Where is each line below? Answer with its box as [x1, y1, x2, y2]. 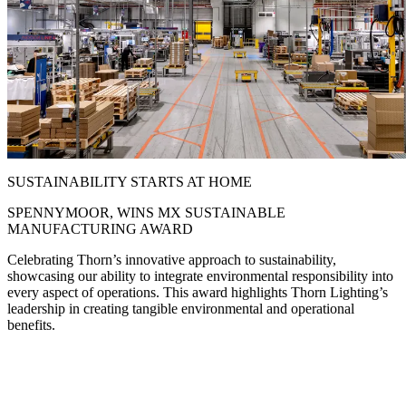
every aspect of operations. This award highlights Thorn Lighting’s [7, 284, 388, 300]
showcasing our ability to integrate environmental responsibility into [7, 267, 393, 284]
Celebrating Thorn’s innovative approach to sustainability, [7, 251, 336, 267]
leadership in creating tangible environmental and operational [7, 300, 354, 316]
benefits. [7, 316, 55, 333]
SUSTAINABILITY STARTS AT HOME [7, 173, 252, 189]
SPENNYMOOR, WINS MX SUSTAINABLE [7, 204, 285, 220]
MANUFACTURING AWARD [7, 220, 193, 237]
